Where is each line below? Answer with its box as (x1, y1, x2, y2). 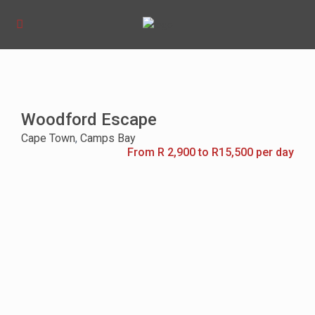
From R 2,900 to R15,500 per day (127, 146, 294, 160)
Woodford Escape (21, 110, 157, 130)
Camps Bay (80, 131, 136, 146)
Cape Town (21, 131, 76, 146)
